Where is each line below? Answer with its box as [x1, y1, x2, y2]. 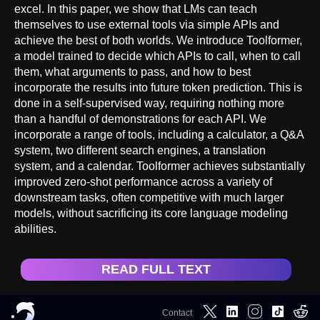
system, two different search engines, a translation [14, 144, 266, 156]
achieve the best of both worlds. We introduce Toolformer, [14, 34, 302, 46]
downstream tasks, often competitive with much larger [14, 191, 284, 204]
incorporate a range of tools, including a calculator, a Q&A [14, 128, 304, 141]
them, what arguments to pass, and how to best [14, 65, 251, 78]
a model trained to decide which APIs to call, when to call [14, 49, 301, 62]
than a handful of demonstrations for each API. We [14, 112, 266, 125]
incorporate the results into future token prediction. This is [14, 81, 302, 94]
